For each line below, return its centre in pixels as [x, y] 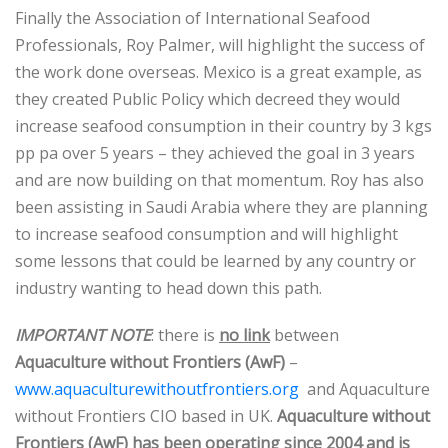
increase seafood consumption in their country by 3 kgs [223, 126]
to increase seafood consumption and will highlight [206, 234]
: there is [185, 335]
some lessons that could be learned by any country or [215, 261]
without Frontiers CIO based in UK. [146, 416]
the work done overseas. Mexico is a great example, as [218, 72]
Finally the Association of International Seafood [192, 18]
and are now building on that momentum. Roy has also [219, 180]
